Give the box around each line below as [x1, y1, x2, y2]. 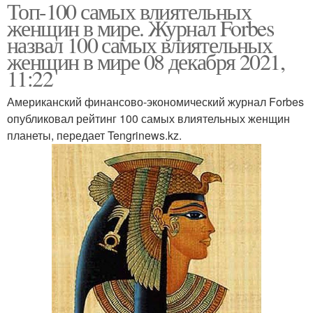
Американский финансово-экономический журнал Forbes [7, 94, 304, 110]
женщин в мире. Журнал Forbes [7, 13, 274, 43]
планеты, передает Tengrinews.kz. [7, 127, 182, 143]
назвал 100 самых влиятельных [7, 29, 272, 59]
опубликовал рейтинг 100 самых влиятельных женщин [7, 110, 290, 126]
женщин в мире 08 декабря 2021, [7, 46, 285, 76]
